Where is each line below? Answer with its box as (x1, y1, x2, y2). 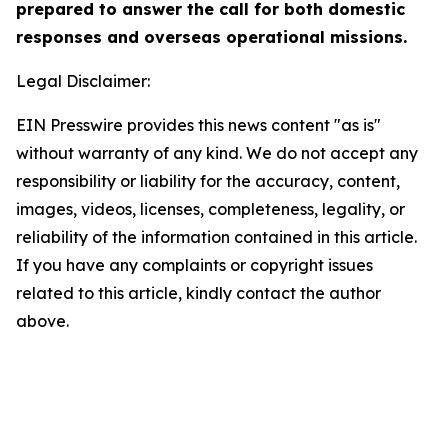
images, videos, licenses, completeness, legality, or (16, 199, 405, 219)
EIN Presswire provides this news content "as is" (16, 115, 381, 135)
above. (16, 311, 69, 331)
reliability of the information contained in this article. (16, 227, 417, 247)
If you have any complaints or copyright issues (16, 255, 373, 275)
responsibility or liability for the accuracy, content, (16, 171, 400, 191)
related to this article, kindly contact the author (16, 283, 381, 303)
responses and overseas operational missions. (16, 27, 407, 47)
